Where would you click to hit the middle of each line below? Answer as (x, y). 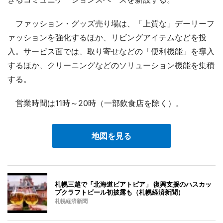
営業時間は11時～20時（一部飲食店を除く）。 (96, 103)
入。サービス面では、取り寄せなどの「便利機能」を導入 (111, 51)
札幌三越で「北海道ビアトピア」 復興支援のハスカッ (133, 184)
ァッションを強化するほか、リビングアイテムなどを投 (107, 37)
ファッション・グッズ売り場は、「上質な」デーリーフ (111, 23)
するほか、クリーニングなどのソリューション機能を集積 (111, 65)
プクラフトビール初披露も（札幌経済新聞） (119, 192)
